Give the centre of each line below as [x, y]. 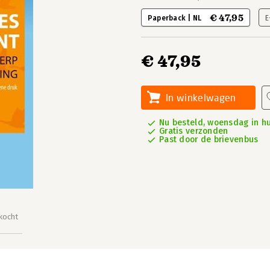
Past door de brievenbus [209, 140]
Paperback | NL [176, 18]
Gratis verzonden [194, 131]
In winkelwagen [201, 97]
